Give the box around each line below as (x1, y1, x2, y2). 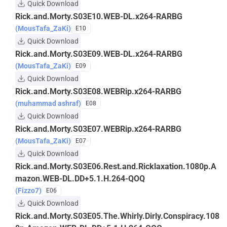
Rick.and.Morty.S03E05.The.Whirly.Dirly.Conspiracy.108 (15, 211, 219, 221)
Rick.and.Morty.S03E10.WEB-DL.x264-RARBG (15, 12, 182, 21)
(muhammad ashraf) (15, 99, 81, 107)
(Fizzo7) (15, 186, 42, 195)
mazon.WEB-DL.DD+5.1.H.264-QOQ (15, 174, 145, 183)
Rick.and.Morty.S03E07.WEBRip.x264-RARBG (15, 124, 181, 134)
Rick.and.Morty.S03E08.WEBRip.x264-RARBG (15, 87, 181, 96)
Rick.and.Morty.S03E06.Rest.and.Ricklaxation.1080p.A (15, 162, 216, 171)
